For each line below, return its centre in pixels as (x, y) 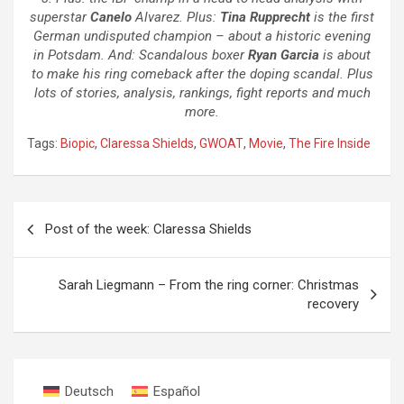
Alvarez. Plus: (176, 18)
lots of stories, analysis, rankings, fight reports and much (202, 93)
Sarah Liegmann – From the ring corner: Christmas (209, 285)
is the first (342, 18)
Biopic (78, 144)
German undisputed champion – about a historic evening (202, 37)
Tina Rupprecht (265, 18)
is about (345, 55)
